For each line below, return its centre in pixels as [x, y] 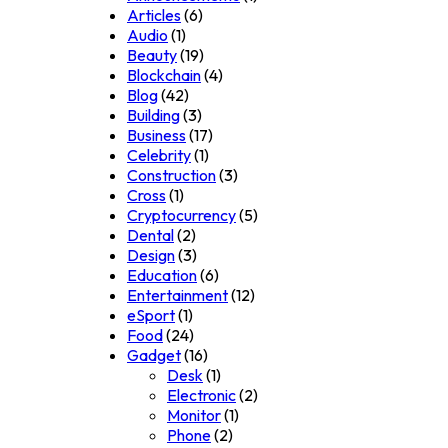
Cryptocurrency [181, 215]
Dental [150, 235]
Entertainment [177, 295]
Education [162, 275]
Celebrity [159, 155]
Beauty [152, 55]
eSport [151, 315]
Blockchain [164, 75]
